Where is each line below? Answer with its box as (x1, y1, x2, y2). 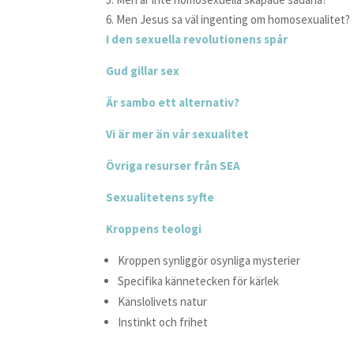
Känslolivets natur (118, 294, 208, 309)
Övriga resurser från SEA (106, 158, 241, 173)
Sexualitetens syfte (106, 190, 215, 205)
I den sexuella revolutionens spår (106, 32, 288, 47)
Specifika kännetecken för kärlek (118, 273, 280, 288)
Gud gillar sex (106, 63, 180, 78)
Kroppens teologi (106, 221, 202, 236)
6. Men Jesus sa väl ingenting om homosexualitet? (106, 12, 351, 27)
